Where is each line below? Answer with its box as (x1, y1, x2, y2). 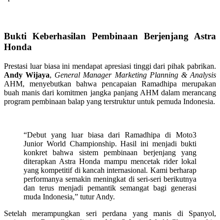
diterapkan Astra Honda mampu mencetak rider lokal (24, 157, 196, 165)
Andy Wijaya (4, 70, 50, 79)
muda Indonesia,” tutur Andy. (24, 192, 115, 201)
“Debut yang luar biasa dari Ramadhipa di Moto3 (24, 130, 196, 139)
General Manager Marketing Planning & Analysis (55, 70, 217, 79)
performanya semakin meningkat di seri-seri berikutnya (24, 174, 196, 183)
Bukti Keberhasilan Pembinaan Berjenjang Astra (4, 30, 216, 41)
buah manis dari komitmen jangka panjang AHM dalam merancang (4, 88, 216, 97)
